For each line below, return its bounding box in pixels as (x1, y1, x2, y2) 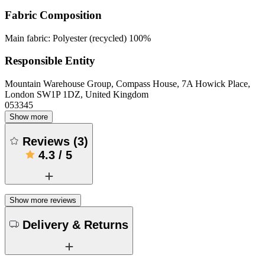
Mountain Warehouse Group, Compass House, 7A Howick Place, (5, 79, 250, 89)
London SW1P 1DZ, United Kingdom (5, 89, 148, 100)
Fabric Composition (5, 8, 102, 21)
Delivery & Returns (22, 218, 128, 231)
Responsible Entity (5, 54, 95, 67)
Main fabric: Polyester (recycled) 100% (5, 33, 151, 43)
